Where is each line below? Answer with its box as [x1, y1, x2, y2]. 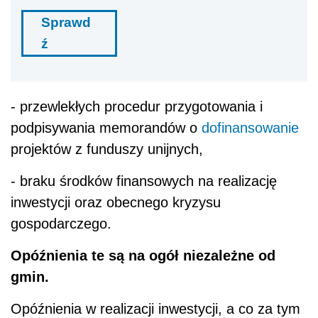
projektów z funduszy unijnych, [11, 141, 203, 158]
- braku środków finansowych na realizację [11, 173, 277, 190]
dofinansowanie [202, 120, 299, 136]
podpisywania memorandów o [11, 120, 202, 136]
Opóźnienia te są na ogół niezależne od [11, 248, 275, 264]
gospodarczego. [11, 216, 111, 232]
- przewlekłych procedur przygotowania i [11, 99, 263, 115]
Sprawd [41, 15, 91, 31]
